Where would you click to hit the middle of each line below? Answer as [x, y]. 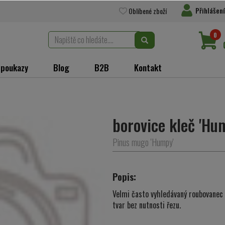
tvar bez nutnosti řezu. [147, 205]
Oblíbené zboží [147, 11]
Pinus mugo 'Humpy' [143, 142]
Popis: [124, 177]
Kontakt [148, 67]
